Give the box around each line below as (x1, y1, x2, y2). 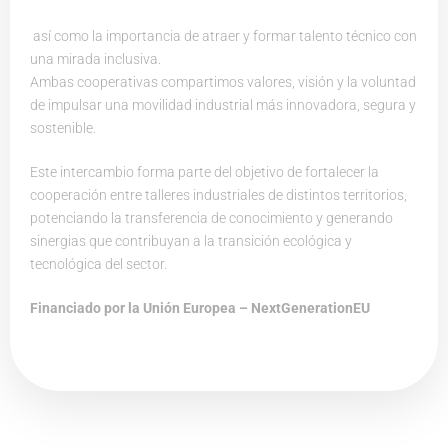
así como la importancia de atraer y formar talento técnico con (30, 28, 417, 45)
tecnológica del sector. (30, 256, 167, 273)
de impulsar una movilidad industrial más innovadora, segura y (30, 97, 416, 114)
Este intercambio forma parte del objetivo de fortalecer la (30, 164, 379, 181)
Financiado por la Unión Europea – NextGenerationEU (30, 300, 370, 317)
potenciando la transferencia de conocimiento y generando (30, 210, 393, 227)
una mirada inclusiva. (30, 51, 161, 68)
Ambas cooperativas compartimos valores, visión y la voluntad (30, 74, 416, 91)
